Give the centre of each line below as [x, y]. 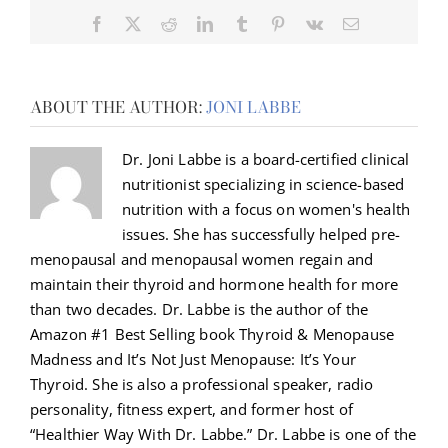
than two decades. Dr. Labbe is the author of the [199, 309]
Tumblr [272, 22]
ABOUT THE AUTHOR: [118, 107]
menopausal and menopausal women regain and [202, 259]
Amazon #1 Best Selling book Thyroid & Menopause [212, 334]
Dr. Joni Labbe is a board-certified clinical [266, 159]
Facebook [136, 22]
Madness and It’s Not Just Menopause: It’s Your [193, 359]
